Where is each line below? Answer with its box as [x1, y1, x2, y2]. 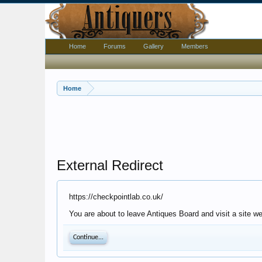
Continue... [73, 234, 104, 241]
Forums [104, 43, 126, 50]
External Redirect [57, 157, 163, 173]
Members [181, 43, 208, 50]
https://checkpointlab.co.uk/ [69, 192, 163, 201]
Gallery [143, 43, 164, 50]
